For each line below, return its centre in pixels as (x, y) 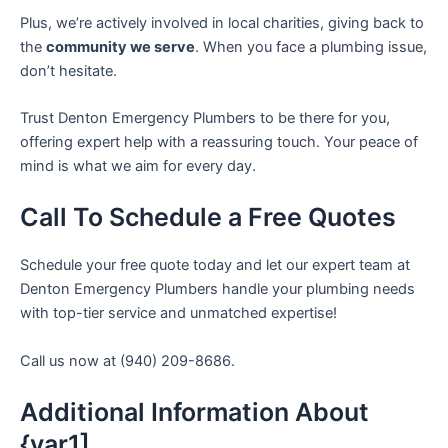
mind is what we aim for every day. (138, 165)
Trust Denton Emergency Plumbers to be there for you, (205, 117)
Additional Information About (194, 411)
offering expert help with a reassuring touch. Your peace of (219, 141)
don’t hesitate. (68, 70)
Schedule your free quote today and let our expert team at (215, 265)
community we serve (120, 46)
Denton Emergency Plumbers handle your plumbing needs (217, 289)
